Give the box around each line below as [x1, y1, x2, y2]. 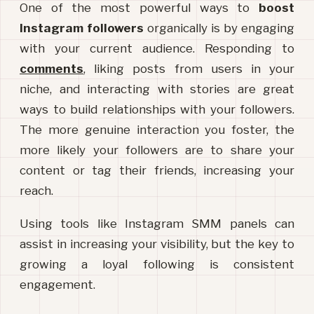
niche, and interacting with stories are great [20, 82, 294, 97]
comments [20, 62, 83, 76]
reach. [20, 184, 53, 198]
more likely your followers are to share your [20, 143, 294, 158]
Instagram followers [20, 21, 144, 36]
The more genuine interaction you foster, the [20, 123, 294, 137]
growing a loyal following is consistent [20, 257, 294, 272]
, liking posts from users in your [83, 62, 294, 76]
